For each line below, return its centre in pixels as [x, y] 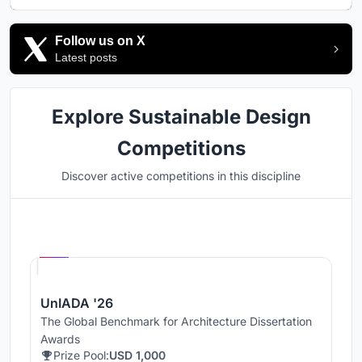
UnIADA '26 [77, 303]
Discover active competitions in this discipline [181, 176]
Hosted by [97, 236]
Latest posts [86, 58]
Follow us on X [100, 41]
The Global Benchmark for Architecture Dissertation [176, 322]
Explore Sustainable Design [181, 117]
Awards [60, 339]
